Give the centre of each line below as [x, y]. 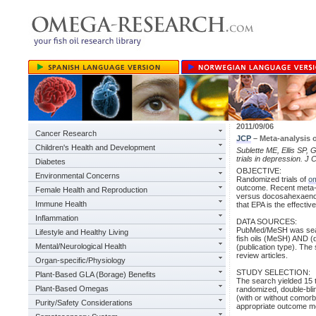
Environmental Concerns [78, 176]
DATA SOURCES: [267, 221]
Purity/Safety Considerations [84, 303]
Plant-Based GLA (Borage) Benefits [96, 274]
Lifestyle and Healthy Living [82, 232]
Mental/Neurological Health [81, 246]
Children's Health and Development [95, 147]
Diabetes [50, 162]
